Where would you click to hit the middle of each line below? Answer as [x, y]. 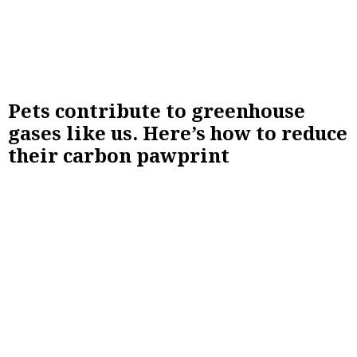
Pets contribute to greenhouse [157, 110]
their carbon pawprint [119, 155]
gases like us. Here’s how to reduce [178, 132]
